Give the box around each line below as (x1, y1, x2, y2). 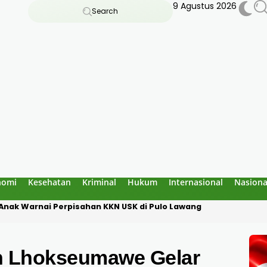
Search (91, 6, 118, 16)
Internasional (169, 176, 223, 188)
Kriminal (82, 176, 116, 188)
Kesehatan (28, 176, 71, 188)
